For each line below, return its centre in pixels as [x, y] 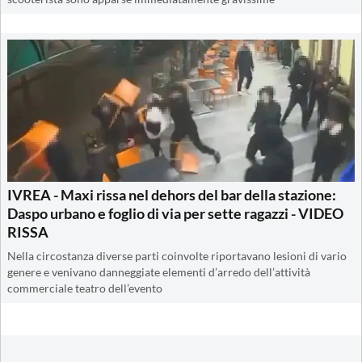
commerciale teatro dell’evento [85, 288]
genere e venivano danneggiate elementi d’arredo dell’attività [159, 272]
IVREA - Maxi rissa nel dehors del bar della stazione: [172, 194]
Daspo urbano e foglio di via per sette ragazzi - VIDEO [175, 213]
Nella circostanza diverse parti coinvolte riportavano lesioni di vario [177, 256]
